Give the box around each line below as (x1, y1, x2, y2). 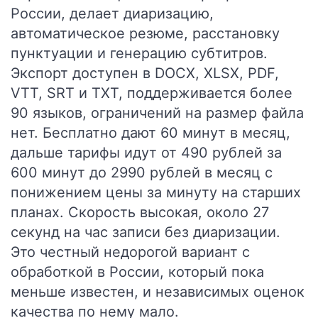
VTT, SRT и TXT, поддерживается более (11, 84, 292, 102)
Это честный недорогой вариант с (11, 243, 250, 261)
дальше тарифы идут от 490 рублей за (11, 144, 282, 161)
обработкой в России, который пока (11, 263, 264, 280)
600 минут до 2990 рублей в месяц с (11, 164, 273, 181)
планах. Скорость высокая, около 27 (11, 204, 269, 221)
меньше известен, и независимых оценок (11, 283, 305, 300)
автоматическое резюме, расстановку (11, 25, 280, 42)
